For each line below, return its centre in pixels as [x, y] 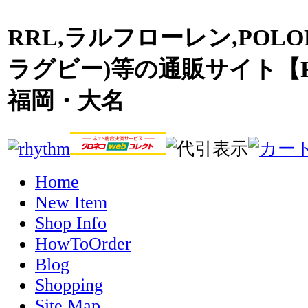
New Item [71, 202]
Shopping [69, 285]
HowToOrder [83, 243]
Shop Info [71, 223]
